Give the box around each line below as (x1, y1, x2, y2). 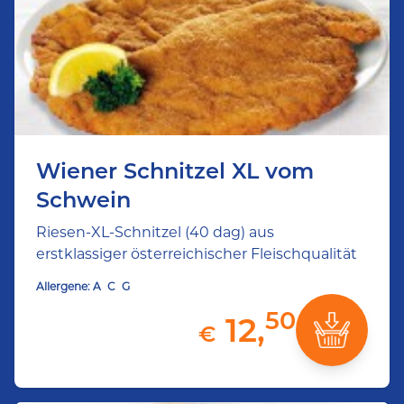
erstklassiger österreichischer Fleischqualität (36, 245, 357, 262)
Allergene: (36, 280, 90, 293)
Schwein (36, 187, 131, 213)
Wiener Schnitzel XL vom (36, 158, 314, 184)
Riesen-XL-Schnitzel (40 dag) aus (36, 224, 274, 241)
